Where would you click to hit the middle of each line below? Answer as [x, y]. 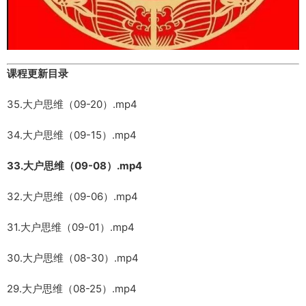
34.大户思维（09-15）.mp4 [72, 135]
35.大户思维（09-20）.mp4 [72, 104]
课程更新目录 [38, 73]
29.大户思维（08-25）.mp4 [72, 288]
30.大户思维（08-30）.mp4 [73, 258]
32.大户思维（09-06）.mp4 [72, 196]
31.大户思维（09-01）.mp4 [71, 227]
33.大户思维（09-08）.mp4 [74, 165]
